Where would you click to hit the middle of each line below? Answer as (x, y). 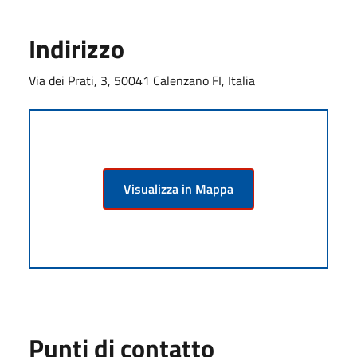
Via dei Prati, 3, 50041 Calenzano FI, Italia (142, 80)
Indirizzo (76, 48)
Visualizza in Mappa (178, 188)
